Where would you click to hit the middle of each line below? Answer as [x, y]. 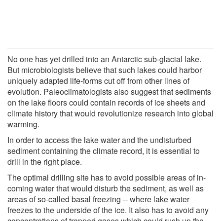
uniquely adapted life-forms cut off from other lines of [98, 80]
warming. [23, 124]
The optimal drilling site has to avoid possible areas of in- [107, 177]
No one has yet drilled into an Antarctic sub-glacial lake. [104, 59]
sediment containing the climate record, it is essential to [104, 150]
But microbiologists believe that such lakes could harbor [105, 70]
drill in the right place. [45, 161]
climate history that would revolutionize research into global [110, 113]
